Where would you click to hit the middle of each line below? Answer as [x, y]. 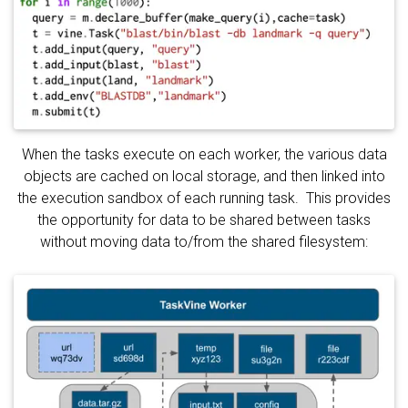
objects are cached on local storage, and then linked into [204, 177]
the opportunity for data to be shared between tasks [204, 220]
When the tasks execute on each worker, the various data [204, 155]
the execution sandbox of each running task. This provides [204, 199]
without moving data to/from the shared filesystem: [204, 242]
